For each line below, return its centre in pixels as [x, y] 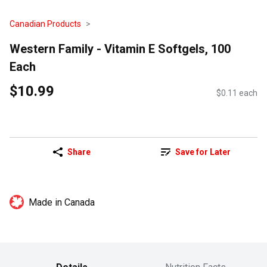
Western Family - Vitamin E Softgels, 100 [120, 49]
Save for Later [203, 152]
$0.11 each [237, 93]
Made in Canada [62, 203]
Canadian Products [45, 24]
